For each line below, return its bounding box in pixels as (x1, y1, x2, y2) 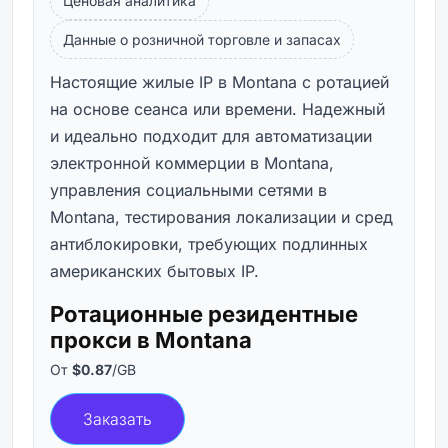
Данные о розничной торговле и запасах (63, 30, 341, 48)
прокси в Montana (50, 326, 252, 353)
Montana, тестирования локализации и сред (50, 206, 393, 227)
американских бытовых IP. (50, 260, 259, 281)
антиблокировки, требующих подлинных (50, 233, 368, 254)
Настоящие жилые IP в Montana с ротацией (50, 71, 389, 92)
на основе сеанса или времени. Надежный (50, 98, 385, 119)
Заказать (83, 408, 152, 429)
